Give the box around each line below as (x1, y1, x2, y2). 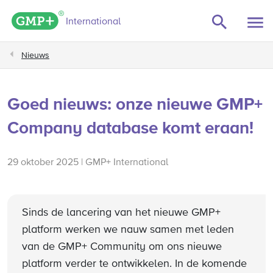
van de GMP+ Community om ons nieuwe (22, 241, 222, 252)
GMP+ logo (61, 12, 115, 23)
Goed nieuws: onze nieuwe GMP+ (7, 96, 263, 113)
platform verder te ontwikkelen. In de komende (22, 258, 247, 269)
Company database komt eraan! (7, 120, 253, 137)
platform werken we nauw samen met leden (22, 224, 234, 235)
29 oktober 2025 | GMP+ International (7, 158, 168, 168)
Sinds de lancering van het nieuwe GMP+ (22, 207, 221, 218)
